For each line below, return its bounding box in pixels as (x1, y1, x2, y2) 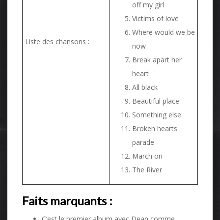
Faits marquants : (22, 193, 112, 208)
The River (132, 165, 162, 175)
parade (132, 137, 154, 147)
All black (132, 82, 158, 92)
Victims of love (132, 14, 179, 24)
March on (132, 151, 163, 161)
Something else (132, 110, 181, 120)
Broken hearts (132, 124, 177, 134)
